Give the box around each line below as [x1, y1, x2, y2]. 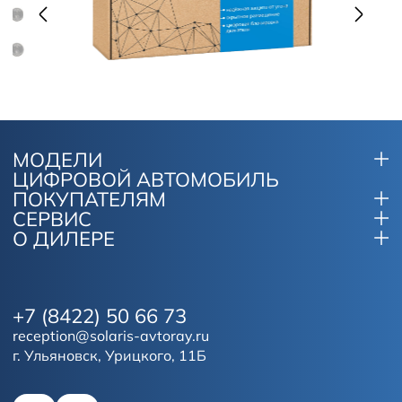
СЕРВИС [13, 206, 92, 232]
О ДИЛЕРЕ [13, 226, 115, 252]
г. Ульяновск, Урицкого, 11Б [13, 346, 206, 365]
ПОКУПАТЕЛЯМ [13, 187, 166, 213]
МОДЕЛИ [13, 147, 102, 173]
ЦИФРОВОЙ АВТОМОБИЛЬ [13, 167, 279, 193]
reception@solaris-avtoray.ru [13, 327, 209, 345]
